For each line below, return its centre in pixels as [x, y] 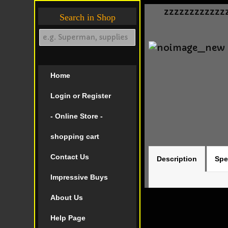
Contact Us [69, 157]
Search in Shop [87, 17]
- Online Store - [76, 116]
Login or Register [80, 96]
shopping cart [75, 136]
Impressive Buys [79, 177]
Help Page [68, 218]
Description [177, 159]
